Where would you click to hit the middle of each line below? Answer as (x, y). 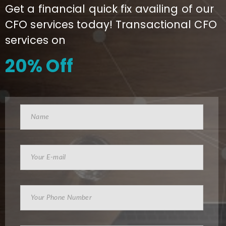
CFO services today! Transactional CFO (111, 24)
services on (36, 40)
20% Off (39, 66)
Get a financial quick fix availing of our (110, 9)
